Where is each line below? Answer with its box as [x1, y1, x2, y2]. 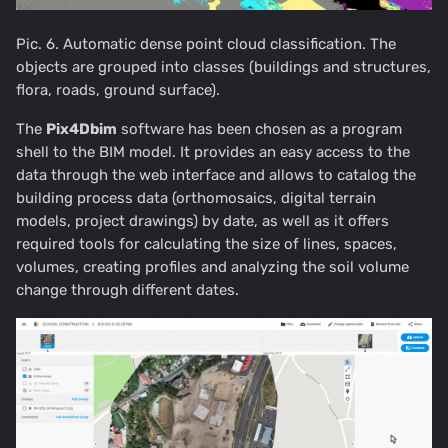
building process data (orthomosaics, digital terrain [16, 188, 376, 207]
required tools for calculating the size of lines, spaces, [16, 234, 397, 253]
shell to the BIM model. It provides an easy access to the [16, 142, 410, 161]
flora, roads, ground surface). [16, 80, 220, 99]
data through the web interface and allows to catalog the [16, 165, 416, 184]
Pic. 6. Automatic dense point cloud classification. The [16, 34, 396, 53]
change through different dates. [16, 280, 239, 299]
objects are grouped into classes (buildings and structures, [16, 57, 431, 76]
